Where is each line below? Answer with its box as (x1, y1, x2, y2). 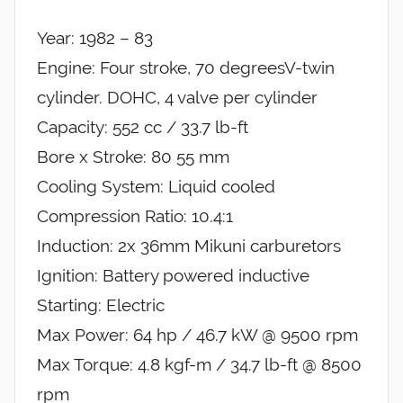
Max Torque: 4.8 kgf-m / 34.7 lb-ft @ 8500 (37, 354, 362, 375)
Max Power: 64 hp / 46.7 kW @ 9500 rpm (37, 325, 358, 345)
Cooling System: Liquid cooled (37, 176, 275, 197)
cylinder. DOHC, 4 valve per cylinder (37, 87, 318, 108)
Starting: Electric (37, 295, 165, 316)
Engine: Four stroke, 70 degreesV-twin (37, 58, 335, 78)
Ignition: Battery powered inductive (37, 265, 309, 286)
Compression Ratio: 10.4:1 (37, 206, 233, 227)
